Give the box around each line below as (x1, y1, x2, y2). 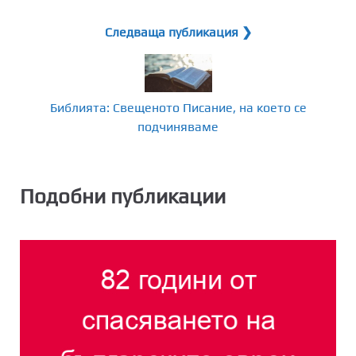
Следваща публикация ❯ (104, 25, 252, 40)
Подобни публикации (20, 184, 226, 208)
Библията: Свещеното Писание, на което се (49, 99, 307, 115)
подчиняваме (137, 118, 219, 134)
